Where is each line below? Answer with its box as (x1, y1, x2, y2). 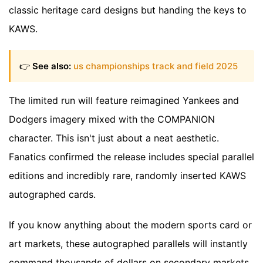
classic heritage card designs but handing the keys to (9, 4, 247, 16)
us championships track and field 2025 (73, 60, 238, 72)
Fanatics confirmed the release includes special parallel (9, 150, 254, 163)
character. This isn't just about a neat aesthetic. (9, 131, 219, 144)
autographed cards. (9, 188, 96, 200)
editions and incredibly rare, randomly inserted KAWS (9, 169, 246, 181)
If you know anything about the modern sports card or (9, 218, 252, 231)
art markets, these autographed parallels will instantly (9, 237, 248, 249)
